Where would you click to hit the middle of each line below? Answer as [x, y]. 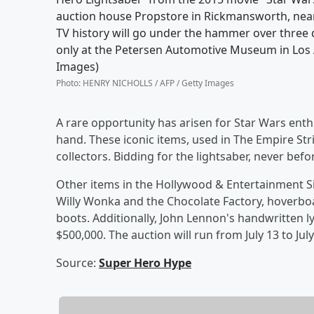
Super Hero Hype [145, 262]
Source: [77, 262]
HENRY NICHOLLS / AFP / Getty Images [158, 83]
